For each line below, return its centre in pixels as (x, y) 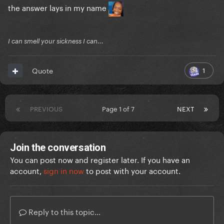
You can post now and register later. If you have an (100, 159)
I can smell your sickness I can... (56, 41)
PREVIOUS (46, 108)
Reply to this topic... (63, 211)
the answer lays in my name (58, 7)
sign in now (64, 170)
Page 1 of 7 (120, 108)
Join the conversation (58, 148)
